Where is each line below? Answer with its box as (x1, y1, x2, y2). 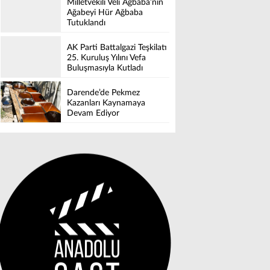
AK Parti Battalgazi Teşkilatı (67, 43, 167, 52)
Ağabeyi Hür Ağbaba (67, 8, 143, 17)
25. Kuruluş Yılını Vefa (67, 54, 146, 63)
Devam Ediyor (67, 109, 119, 118)
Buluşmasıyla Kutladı (67, 64, 143, 73)
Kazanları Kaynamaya (67, 99, 145, 108)
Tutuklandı (67, 19, 105, 28)
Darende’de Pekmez (67, 89, 140, 98)
